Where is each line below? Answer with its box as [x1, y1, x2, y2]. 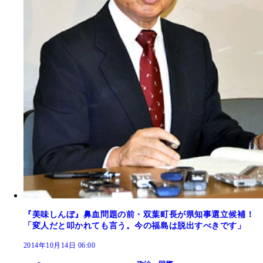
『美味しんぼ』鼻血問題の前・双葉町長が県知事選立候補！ [23, 210, 255, 219]
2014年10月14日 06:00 [23, 241, 96, 249]
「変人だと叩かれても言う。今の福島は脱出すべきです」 [23, 221, 246, 230]
